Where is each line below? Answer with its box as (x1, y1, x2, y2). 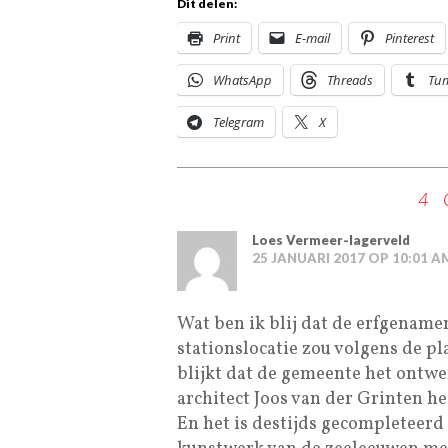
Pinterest (385, 28, 434, 47)
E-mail (295, 28, 330, 47)
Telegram (213, 112, 264, 131)
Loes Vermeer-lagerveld (252, 231, 410, 248)
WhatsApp (213, 70, 272, 89)
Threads (327, 70, 373, 89)
